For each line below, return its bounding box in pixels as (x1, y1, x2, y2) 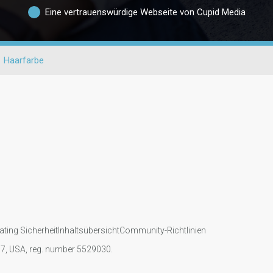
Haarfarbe (3, 55, 44, 66)
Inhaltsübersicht (57, 225, 119, 235)
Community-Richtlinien (119, 225, 206, 235)
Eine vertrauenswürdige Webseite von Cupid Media (44, 6, 246, 18)
